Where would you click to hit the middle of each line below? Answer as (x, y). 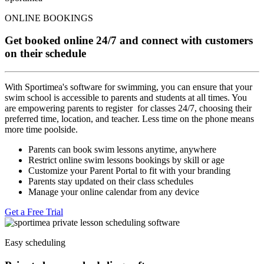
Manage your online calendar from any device (114, 192)
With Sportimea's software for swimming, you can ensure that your (128, 87)
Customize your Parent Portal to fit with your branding (129, 171)
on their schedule (45, 54)
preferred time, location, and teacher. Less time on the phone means (129, 119)
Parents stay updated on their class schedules (111, 181)
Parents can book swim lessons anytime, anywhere (122, 150)
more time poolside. (41, 130)
